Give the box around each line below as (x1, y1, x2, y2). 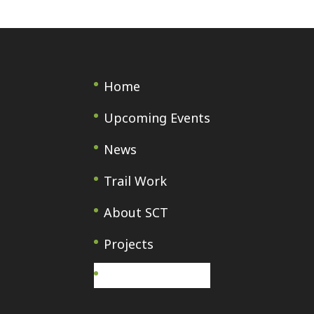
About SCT (104, 203, 169, 221)
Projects (104, 235, 154, 252)
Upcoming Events (104, 109, 211, 126)
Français (104, 266, 155, 284)
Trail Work (104, 172, 168, 189)
